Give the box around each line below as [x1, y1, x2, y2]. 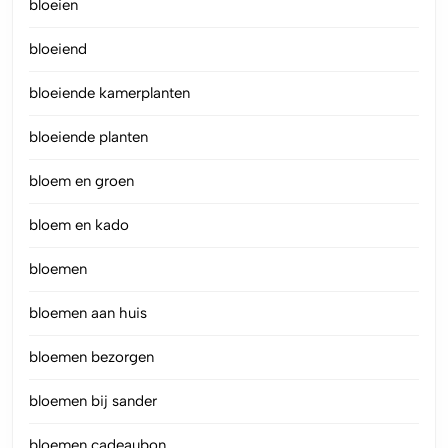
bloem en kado [29, 215, 129, 234]
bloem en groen [29, 171, 134, 190]
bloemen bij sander [29, 391, 157, 410]
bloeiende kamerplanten [29, 83, 190, 102]
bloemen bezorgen [29, 347, 154, 366]
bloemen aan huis [29, 303, 147, 322]
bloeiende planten [29, 127, 148, 146]
